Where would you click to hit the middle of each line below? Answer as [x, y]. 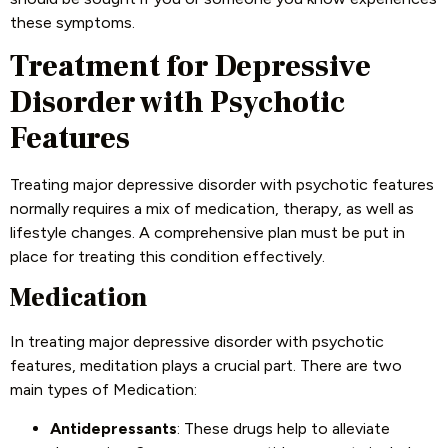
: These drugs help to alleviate [283, 428]
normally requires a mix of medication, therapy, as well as [212, 208]
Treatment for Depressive [190, 66]
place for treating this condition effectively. [167, 256]
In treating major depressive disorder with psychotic [197, 342]
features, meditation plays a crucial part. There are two [206, 366]
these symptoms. [72, 22]
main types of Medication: [103, 390]
